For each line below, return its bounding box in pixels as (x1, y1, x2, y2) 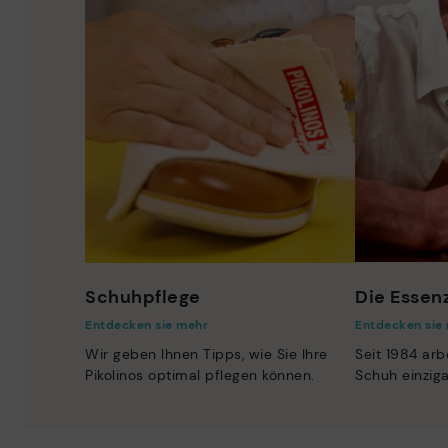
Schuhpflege (85, 285, 201, 310)
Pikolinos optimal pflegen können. (85, 366, 315, 385)
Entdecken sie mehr (85, 317, 208, 334)
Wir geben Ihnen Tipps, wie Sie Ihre (85, 345, 328, 364)
